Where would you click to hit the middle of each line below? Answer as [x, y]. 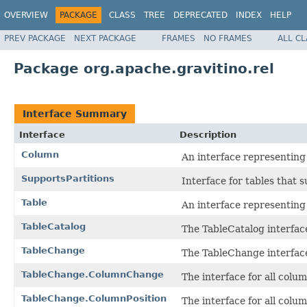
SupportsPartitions [68, 178]
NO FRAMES [228, 38]
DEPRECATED [200, 15]
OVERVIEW [26, 15]
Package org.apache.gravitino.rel [144, 68]
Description [208, 134]
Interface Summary [75, 113]
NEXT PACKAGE [105, 38]
